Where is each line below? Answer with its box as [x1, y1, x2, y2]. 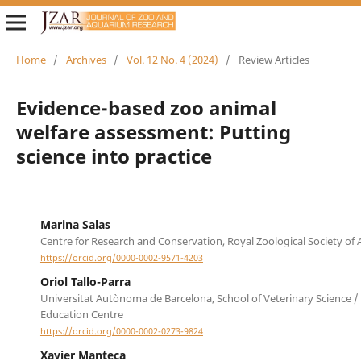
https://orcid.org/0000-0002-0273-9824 [39, 326, 203, 338]
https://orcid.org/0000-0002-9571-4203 [39, 252, 203, 264]
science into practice [15, 142, 212, 169]
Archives [65, 52, 106, 67]
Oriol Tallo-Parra [39, 274, 131, 290]
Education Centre [39, 307, 123, 322]
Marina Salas [39, 216, 110, 232]
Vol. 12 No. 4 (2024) [126, 52, 218, 67]
